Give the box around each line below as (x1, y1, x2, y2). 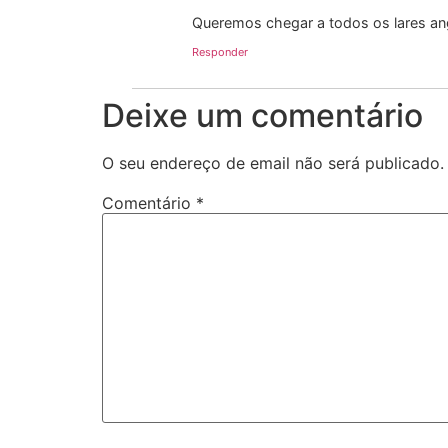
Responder (192, 44, 248, 59)
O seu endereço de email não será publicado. (102, 152, 444, 173)
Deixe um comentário (102, 95, 423, 135)
